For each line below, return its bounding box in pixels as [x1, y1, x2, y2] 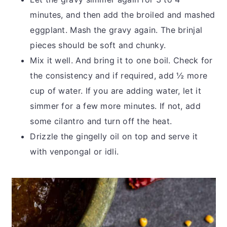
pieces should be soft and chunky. [30, 40, 169, 50]
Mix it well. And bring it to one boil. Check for [30, 55, 213, 65]
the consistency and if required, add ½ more [30, 70, 208, 81]
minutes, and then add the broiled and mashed [30, 9, 215, 20]
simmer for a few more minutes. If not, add [30, 100, 201, 111]
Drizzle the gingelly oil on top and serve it [30, 131, 198, 141]
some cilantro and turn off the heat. [30, 116, 172, 126]
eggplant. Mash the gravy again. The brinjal [30, 24, 203, 35]
